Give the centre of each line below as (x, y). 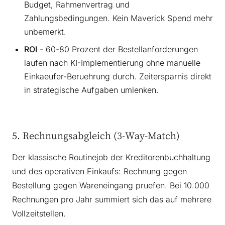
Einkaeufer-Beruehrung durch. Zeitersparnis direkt (118, 76)
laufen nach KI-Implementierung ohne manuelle (112, 63)
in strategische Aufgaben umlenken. (91, 90)
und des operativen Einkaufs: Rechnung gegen (99, 171)
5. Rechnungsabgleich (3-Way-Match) (96, 135)
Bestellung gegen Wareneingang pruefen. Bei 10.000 (111, 185)
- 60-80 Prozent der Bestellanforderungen (118, 49)
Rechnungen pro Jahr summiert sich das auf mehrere (112, 199)
